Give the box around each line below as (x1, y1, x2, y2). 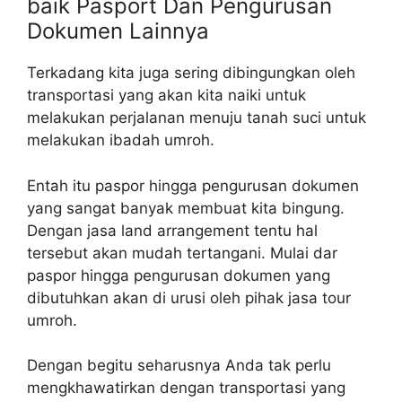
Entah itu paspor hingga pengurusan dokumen (27, 176, 359, 195)
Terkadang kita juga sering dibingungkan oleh (27, 64, 355, 83)
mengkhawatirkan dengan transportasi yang (27, 379, 345, 398)
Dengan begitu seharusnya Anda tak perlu (27, 356, 331, 375)
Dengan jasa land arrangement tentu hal (27, 221, 318, 240)
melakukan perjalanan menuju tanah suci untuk (27, 109, 366, 127)
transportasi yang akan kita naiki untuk (27, 86, 306, 105)
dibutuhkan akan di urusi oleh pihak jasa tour (27, 288, 351, 307)
